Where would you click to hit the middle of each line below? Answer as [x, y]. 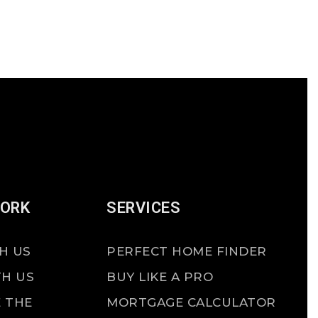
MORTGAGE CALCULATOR [191, 302]
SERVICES [144, 208]
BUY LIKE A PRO [160, 277]
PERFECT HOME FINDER [187, 251]
